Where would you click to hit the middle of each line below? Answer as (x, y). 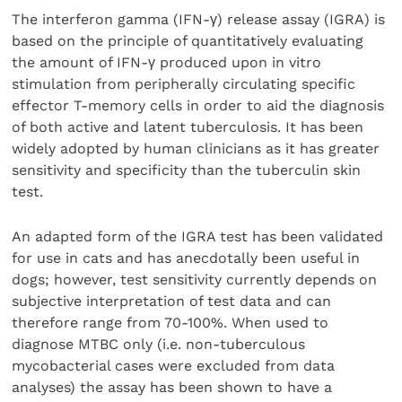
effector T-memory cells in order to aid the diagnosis (198, 105)
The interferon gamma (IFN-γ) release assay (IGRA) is (199, 19)
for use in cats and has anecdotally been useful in (186, 258)
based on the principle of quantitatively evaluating (188, 40)
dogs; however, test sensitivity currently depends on (195, 279)
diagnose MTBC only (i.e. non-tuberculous (159, 344)
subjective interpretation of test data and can (172, 301)
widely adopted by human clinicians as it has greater (196, 148)
